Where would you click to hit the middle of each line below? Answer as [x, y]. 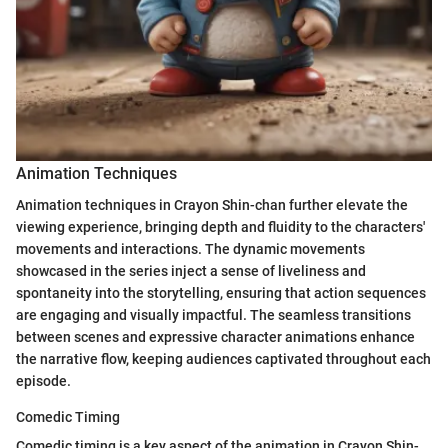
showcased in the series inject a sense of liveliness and [191, 271]
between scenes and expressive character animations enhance [215, 337]
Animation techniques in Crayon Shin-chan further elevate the [212, 205]
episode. [43, 381]
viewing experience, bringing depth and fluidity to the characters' [220, 227]
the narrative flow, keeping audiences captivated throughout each [223, 359]
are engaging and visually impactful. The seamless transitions [213, 315]
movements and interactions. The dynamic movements [190, 249]
